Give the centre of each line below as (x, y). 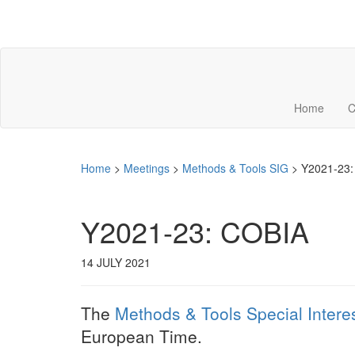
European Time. (141, 336)
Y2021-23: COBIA (195, 231)
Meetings (147, 168)
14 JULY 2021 (116, 262)
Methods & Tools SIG (235, 168)
